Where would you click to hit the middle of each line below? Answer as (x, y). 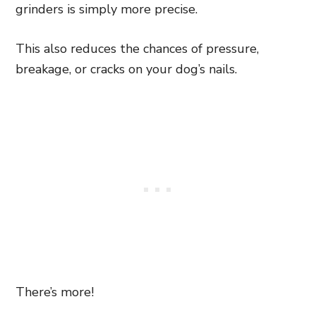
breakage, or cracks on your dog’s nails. (126, 69)
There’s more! (55, 292)
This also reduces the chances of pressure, (137, 49)
